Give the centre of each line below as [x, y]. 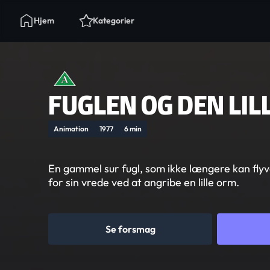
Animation [71, 129]
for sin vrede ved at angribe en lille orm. [144, 182]
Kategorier [114, 20]
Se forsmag [130, 229]
